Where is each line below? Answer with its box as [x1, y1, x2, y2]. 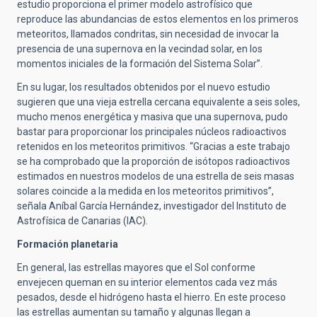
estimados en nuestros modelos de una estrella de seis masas [17, 171, 294, 182]
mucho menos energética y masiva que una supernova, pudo [17, 111, 288, 122]
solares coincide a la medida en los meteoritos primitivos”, [17, 185, 274, 197]
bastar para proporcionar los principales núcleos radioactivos [17, 126, 287, 137]
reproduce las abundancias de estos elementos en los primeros [17, 13, 299, 25]
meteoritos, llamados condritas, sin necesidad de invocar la [17, 28, 279, 40]
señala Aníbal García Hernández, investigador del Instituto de [17, 200, 287, 212]
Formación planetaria [17, 238, 118, 250]
